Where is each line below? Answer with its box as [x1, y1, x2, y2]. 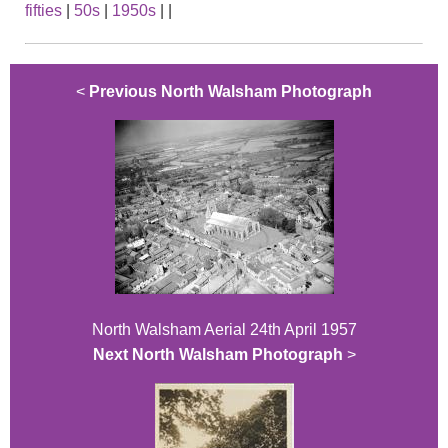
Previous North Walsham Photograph [89, 82, 372, 100]
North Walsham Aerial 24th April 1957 [91, 320, 357, 338]
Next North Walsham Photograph [92, 345, 343, 363]
